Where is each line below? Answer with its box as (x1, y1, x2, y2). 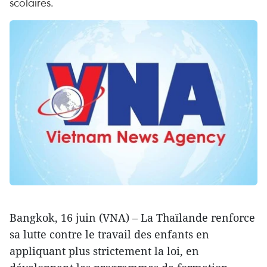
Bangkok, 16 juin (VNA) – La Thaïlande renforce (10, 210, 255, 225)
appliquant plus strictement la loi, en (10, 244, 199, 259)
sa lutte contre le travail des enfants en (10, 227, 209, 242)
